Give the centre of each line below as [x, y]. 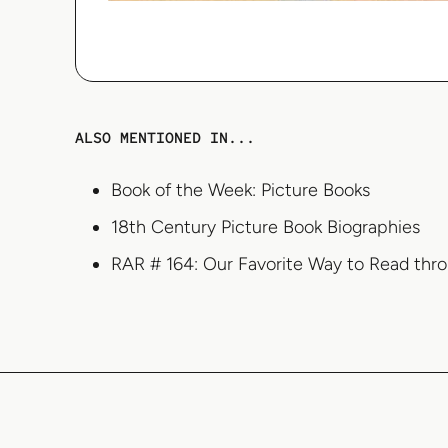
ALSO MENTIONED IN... [165, 138]
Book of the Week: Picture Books [240, 190]
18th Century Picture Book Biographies [265, 227]
